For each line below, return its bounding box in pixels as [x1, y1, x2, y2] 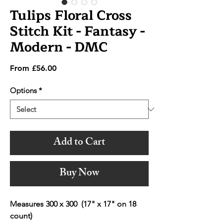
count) [10, 211, 32, 221]
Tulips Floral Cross [10, 4, 132, 27]
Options [10, 86, 37, 96]
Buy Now [59, 165, 99, 183]
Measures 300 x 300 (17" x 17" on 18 [10, 199, 136, 209]
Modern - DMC [10, 36, 108, 59]
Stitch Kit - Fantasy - [10, 20, 145, 43]
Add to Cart [54, 134, 105, 153]
